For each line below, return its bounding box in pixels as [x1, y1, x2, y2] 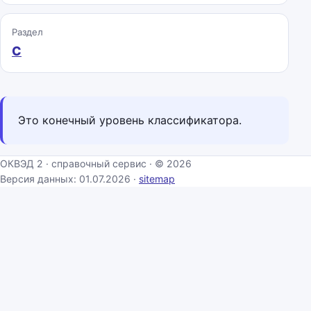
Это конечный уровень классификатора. [18, 113, 242, 127]
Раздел [12, 26, 43, 37]
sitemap [139, 173, 175, 185]
